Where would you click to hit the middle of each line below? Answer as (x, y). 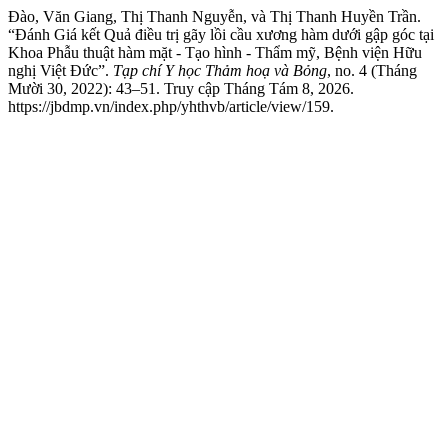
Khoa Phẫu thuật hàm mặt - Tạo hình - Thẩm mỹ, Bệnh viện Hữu (215, 52)
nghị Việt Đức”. (60, 70)
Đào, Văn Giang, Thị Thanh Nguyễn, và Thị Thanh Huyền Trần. (214, 16)
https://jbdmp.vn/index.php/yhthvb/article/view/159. (171, 106)
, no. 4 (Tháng (372, 70)
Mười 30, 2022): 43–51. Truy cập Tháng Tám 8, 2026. (181, 88)
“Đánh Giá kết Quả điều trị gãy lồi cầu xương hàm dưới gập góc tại (221, 34)
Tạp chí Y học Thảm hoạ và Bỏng (220, 70)
